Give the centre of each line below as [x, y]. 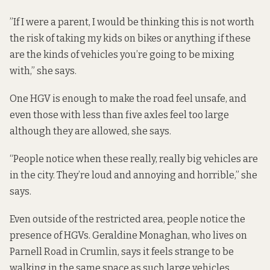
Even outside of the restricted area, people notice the [127, 219]
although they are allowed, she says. [90, 131]
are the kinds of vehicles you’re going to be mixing [122, 54]
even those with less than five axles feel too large [119, 115]
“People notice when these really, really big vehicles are [134, 159]
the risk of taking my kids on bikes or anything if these [130, 38]
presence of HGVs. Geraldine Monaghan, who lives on [128, 236]
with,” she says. [43, 71]
